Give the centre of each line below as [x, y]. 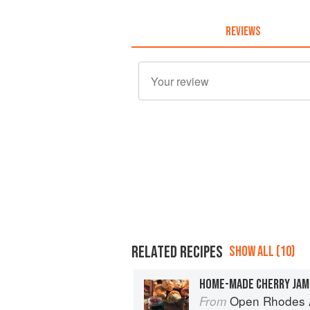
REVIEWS [243, 31]
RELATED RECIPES [177, 252]
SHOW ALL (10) [262, 251]
